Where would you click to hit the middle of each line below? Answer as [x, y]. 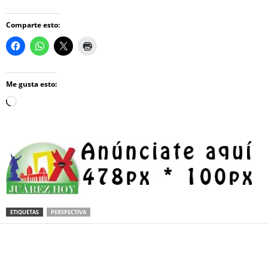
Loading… [36, 102]
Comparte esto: [33, 25]
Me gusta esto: [31, 84]
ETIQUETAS [25, 212]
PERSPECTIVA [68, 212]
